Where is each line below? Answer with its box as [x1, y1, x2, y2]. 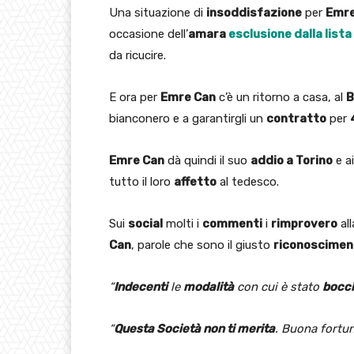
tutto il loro [109, 174, 174, 189]
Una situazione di [109, 5, 206, 20]
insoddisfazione [206, 5, 302, 20]
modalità [183, 279, 234, 294]
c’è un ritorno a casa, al [216, 89, 346, 104]
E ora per [109, 89, 160, 104]
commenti [202, 216, 262, 231]
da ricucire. [109, 47, 166, 62]
